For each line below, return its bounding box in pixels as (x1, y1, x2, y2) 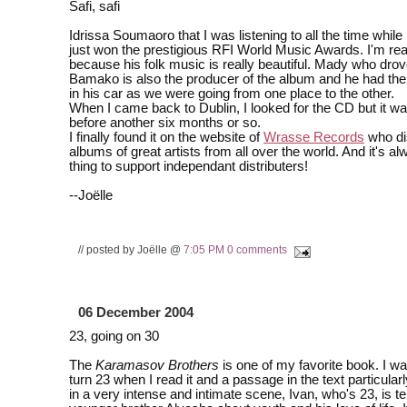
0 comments (227, 243, 287, 256)
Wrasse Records (263, 129, 364, 144)
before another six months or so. (69, 114, 261, 130)
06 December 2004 (78, 305, 194, 321)
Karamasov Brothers (95, 358, 219, 373)
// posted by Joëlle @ (78, 243, 184, 256)
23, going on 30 (69, 329, 159, 344)
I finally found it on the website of (69, 129, 263, 144)
